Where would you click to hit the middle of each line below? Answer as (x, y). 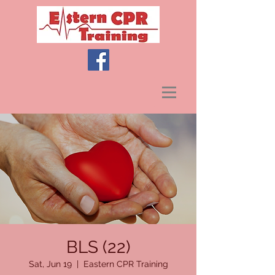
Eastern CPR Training (126, 264)
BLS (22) (98, 247)
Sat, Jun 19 (50, 264)
